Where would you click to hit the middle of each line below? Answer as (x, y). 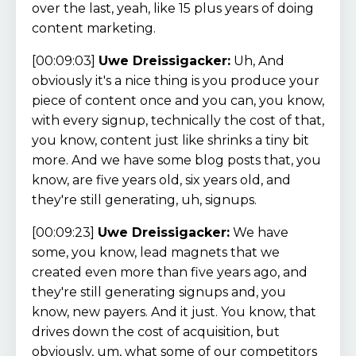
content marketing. (94, 28)
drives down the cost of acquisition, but (156, 331)
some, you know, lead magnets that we (156, 252)
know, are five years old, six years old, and (161, 180)
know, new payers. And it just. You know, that (174, 311)
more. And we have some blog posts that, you (176, 160)
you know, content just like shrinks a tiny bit (170, 140)
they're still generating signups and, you (159, 292)
